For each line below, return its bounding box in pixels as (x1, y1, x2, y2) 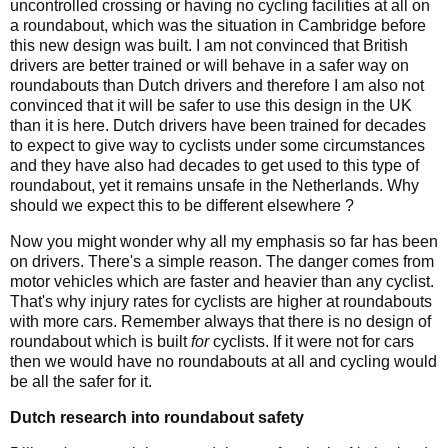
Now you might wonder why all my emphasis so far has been (10, 233, 438, 251)
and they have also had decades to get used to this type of (10, 157, 419, 175)
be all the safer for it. (10, 373, 152, 391)
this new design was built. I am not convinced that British (10, 37, 408, 55)
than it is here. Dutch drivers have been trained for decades (10, 117, 426, 135)
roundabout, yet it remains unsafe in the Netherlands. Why (10, 177, 419, 195)
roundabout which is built (10, 333, 191, 351)
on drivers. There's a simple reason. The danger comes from (10, 253, 434, 271)
